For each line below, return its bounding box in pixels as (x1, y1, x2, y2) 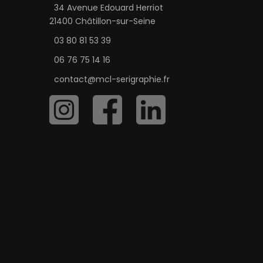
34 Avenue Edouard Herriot (53, 1, 163, 14)
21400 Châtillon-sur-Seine (49, 15, 156, 27)
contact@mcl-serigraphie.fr (53, 73, 170, 85)
